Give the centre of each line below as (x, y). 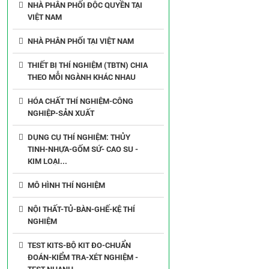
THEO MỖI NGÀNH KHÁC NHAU (82, 77)
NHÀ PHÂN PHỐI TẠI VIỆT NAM (81, 41)
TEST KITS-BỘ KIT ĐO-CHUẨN (79, 245)
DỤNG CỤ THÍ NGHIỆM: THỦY (79, 137)
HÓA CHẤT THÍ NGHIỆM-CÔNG (80, 101)
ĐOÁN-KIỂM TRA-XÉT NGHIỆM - (83, 257)
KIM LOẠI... (47, 161)
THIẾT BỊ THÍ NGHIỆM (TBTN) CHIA (88, 65)
